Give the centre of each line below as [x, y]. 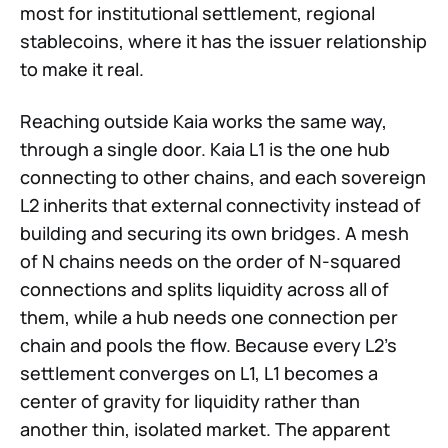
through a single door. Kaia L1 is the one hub [205, 149]
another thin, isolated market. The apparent [205, 429]
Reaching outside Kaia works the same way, [203, 121]
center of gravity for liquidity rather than [190, 401]
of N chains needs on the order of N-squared [210, 261]
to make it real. [82, 69]
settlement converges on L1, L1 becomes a [199, 373]
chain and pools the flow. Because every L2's [208, 345]
